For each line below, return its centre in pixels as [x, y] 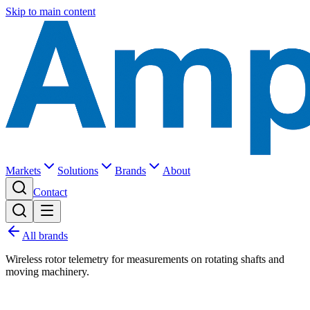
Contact [50, 192]
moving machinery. [47, 272]
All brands [45, 236]
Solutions [78, 171]
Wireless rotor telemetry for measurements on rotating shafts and [145, 259]
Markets [23, 171]
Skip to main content [51, 11]
